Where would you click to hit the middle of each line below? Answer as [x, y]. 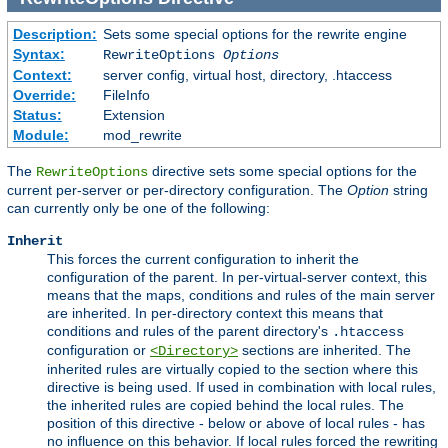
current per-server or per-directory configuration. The [177, 190]
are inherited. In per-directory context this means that [215, 313]
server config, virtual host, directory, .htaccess [247, 75]
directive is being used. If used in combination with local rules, [241, 387]
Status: [37, 115]
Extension [133, 115]
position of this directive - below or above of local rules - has [236, 423]
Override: [44, 95]
